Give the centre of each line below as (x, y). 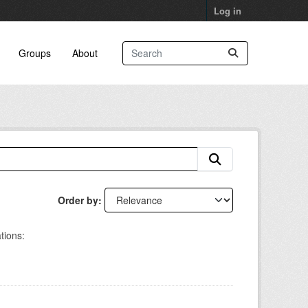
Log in (228, 11)
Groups (34, 53)
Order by (78, 200)
